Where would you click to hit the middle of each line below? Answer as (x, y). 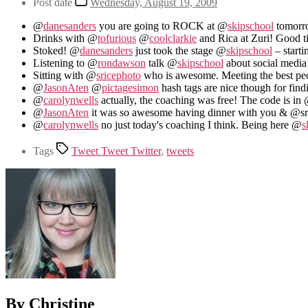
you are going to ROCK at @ (162, 25)
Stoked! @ (56, 50)
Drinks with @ (65, 38)
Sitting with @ (65, 75)
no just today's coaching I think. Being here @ (200, 124)
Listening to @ (65, 63)
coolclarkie (173, 38)
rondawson (122, 63)
